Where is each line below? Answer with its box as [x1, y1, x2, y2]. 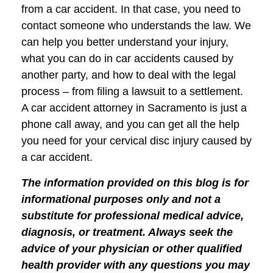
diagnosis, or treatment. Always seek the [21, 225, 233, 238]
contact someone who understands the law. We [21, 19, 251, 32]
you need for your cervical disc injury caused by [21, 135, 252, 147]
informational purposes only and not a [21, 193, 221, 205]
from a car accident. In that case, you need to [21, 3, 241, 16]
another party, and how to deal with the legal [21, 69, 236, 82]
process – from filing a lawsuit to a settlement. [21, 85, 243, 98]
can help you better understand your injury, [21, 36, 229, 49]
